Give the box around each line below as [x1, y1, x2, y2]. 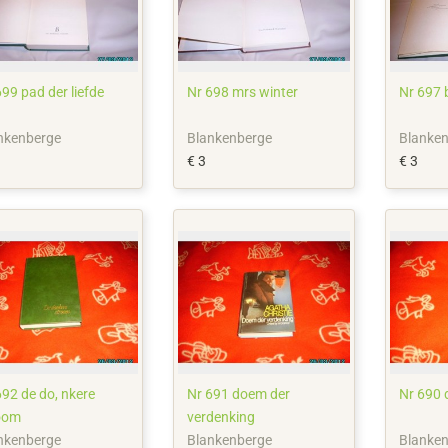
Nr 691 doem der [187, 385, 291, 402]
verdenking [187, 408, 256, 425]
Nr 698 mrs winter [187, 83, 299, 100]
